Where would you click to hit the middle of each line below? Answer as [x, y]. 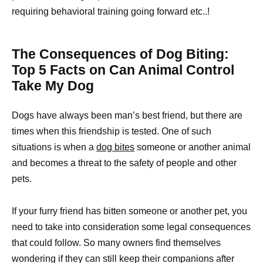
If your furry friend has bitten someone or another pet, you [129, 211]
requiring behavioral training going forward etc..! [111, 12]
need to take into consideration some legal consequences [131, 227]
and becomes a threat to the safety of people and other [124, 163]
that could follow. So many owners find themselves [116, 242]
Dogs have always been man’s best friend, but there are [127, 116]
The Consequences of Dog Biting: [120, 54]
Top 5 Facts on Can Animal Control [123, 70]
